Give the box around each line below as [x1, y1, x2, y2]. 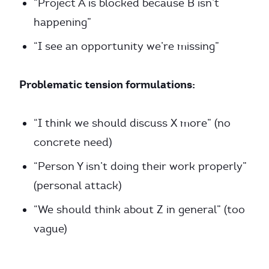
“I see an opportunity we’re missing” [34, 40, 219, 53]
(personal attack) [34, 179, 122, 192]
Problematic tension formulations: [19, 77, 195, 91]
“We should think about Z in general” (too [34, 203, 245, 216]
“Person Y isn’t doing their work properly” [34, 160, 247, 173]
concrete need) [34, 136, 112, 149]
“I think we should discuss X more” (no [34, 116, 231, 130]
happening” [34, 16, 91, 29]
